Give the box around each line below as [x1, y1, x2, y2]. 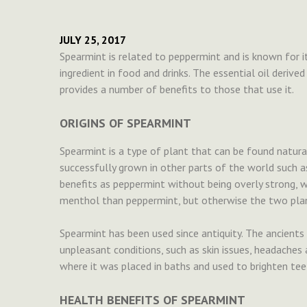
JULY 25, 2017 [60, 33, 126, 47]
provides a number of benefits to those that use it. [60, 82, 294, 97]
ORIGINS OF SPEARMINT [60, 115, 191, 132]
